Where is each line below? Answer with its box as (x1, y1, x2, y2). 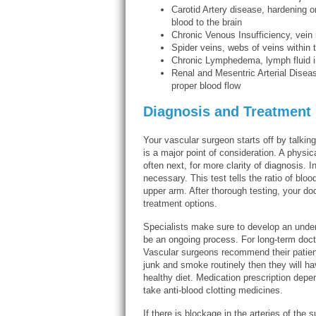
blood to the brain (171, 17, 242, 28)
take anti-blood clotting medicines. (143, 285, 283, 296)
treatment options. (143, 198, 217, 209)
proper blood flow (171, 80, 241, 91)
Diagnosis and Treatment (143, 104, 311, 119)
